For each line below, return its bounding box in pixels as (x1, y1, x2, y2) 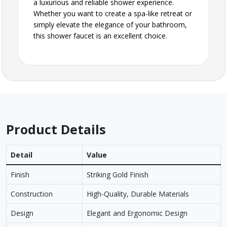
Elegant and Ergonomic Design (87, 208, 187, 218)
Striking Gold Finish (87, 170, 148, 180)
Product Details (6, 121, 106, 138)
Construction (11, 189, 53, 199)
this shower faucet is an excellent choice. (33, 31, 167, 41)
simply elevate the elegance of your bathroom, (33, 20, 187, 30)
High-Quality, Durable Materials (87, 189, 189, 199)
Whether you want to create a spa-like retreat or (33, 9, 192, 19)
